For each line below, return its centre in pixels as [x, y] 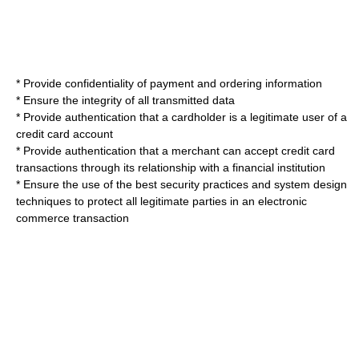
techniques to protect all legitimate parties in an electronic [161, 201]
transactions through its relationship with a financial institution [171, 167]
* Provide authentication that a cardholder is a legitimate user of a [182, 117]
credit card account [65, 134]
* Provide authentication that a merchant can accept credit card [175, 151]
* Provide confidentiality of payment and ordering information [169, 83]
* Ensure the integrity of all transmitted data [125, 100]
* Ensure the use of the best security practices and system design [182, 184]
